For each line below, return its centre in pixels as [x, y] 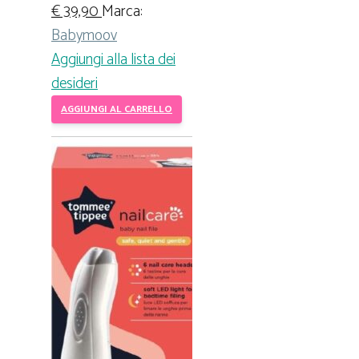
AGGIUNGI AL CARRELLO [117, 110]
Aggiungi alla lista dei [113, 60]
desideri [75, 84]
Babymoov [84, 36]
